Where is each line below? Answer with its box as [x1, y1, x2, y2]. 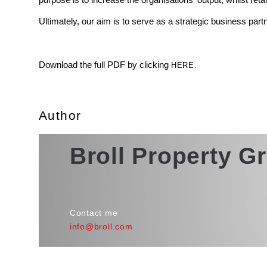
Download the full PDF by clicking [38, 59, 171, 70]
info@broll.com [69, 221, 133, 231]
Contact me [69, 208, 118, 218]
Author [38, 108, 82, 122]
